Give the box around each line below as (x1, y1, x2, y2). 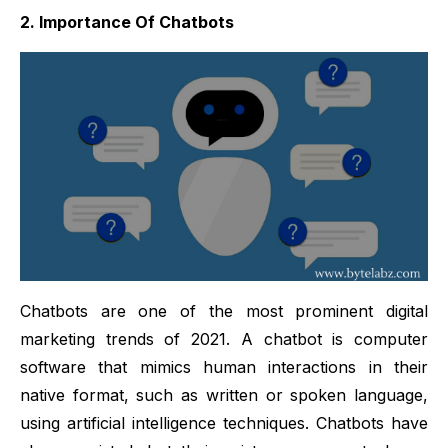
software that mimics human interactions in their (20, 357, 428, 378)
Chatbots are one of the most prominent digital (20, 301, 428, 322)
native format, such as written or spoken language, (20, 385, 428, 406)
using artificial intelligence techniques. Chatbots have (20, 413, 428, 434)
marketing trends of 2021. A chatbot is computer (20, 329, 428, 350)
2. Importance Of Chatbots (20, 11, 234, 32)
